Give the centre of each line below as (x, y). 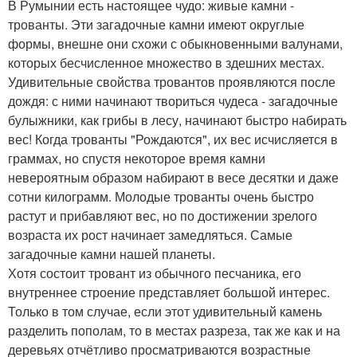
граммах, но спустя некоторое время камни (137, 158)
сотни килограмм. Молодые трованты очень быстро (161, 196)
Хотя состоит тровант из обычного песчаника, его (155, 273)
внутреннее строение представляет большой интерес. (169, 292)
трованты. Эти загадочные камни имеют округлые (156, 24)
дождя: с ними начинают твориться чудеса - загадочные (173, 100)
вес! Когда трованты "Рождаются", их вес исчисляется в (173, 139)
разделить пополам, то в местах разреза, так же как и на (174, 330)
